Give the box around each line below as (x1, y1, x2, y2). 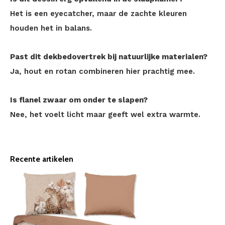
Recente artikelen (10, 154, 73, 164)
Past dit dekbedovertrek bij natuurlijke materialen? (10, 52, 207, 61)
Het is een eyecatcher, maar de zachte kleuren (10, 9, 187, 18)
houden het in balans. (10, 24, 92, 33)
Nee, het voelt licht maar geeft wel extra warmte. (10, 110, 200, 119)
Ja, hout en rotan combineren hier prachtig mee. (10, 67, 195, 76)
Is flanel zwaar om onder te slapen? (10, 95, 148, 104)
